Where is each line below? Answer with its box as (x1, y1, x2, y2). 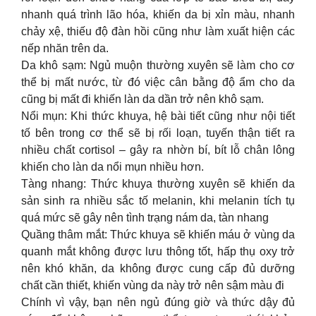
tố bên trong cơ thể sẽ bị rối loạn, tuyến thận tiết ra (21, 126, 295, 139)
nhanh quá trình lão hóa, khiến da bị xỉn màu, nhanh (21, 8, 295, 20)
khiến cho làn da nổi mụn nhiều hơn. (21, 160, 204, 173)
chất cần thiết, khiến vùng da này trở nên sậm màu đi (21, 279, 284, 291)
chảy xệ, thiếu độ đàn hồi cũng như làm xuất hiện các (21, 25, 295, 37)
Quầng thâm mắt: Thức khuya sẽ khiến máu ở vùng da (21, 228, 295, 241)
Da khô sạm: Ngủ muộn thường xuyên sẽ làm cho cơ (21, 59, 295, 71)
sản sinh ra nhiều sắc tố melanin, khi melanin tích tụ (21, 194, 295, 207)
